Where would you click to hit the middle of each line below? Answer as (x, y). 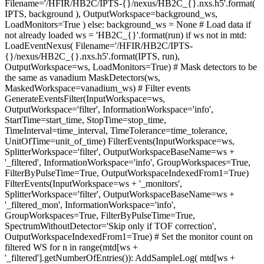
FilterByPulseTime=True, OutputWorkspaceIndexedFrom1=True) (127, 173)
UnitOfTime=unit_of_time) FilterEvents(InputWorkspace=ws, (120, 141)
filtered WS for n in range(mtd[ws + (71, 247)
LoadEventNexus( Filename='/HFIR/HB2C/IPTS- (99, 45)
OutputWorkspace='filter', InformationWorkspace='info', (109, 109)
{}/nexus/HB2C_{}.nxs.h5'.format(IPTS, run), (92, 56)
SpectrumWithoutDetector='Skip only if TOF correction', (110, 226)
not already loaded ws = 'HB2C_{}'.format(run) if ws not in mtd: (126, 35)
